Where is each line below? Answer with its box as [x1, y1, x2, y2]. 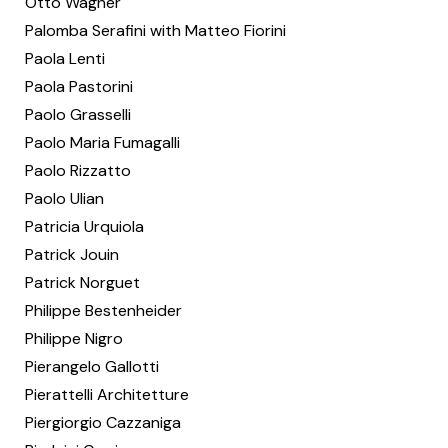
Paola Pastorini [25, 76, 133, 97]
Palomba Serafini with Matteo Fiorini [25, 20, 286, 41]
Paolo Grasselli [25, 104, 131, 125]
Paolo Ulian [25, 188, 104, 209]
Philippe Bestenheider [25, 300, 182, 321]
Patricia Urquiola [25, 216, 144, 237]
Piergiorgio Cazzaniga [25, 412, 181, 433]
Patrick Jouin [25, 244, 119, 265]
